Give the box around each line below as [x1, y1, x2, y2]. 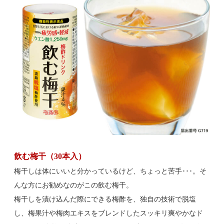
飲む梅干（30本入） [14, 151, 86, 160]
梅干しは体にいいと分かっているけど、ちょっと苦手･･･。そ [14, 167, 207, 175]
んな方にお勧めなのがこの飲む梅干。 [14, 181, 133, 189]
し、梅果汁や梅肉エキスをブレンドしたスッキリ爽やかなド [14, 209, 203, 217]
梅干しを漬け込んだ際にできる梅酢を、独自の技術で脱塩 [14, 195, 196, 203]
